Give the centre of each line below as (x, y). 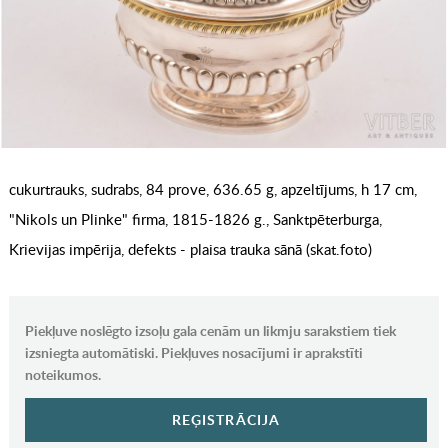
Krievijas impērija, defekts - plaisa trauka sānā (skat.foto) (190, 249)
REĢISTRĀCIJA (226, 420)
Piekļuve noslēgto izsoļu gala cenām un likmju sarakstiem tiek (210, 331)
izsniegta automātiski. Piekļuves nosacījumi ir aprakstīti (193, 353)
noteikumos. (62, 375)
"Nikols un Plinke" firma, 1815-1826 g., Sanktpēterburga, (195, 219)
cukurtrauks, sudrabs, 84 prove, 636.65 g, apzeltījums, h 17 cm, (212, 189)
